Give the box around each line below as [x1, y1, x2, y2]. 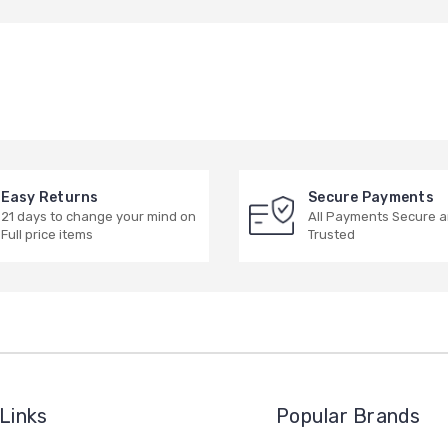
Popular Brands [276, 403, 421, 428]
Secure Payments [308, 188, 434, 206]
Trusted [308, 226, 355, 242]
